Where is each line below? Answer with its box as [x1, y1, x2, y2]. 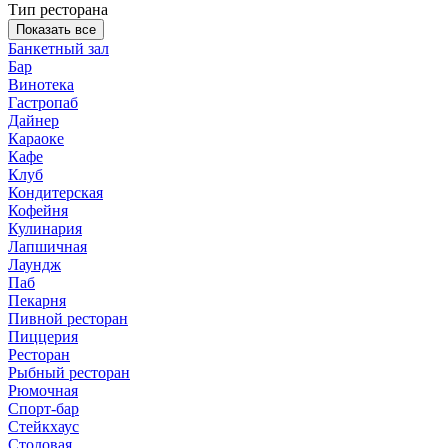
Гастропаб [8, 93, 78, 111]
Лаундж [8, 255, 61, 273]
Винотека [8, 75, 74, 93]
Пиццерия [8, 327, 78, 345]
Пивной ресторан [8, 309, 128, 327]
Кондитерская [8, 183, 103, 201]
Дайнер [8, 111, 59, 129]
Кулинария [8, 219, 82, 237]
